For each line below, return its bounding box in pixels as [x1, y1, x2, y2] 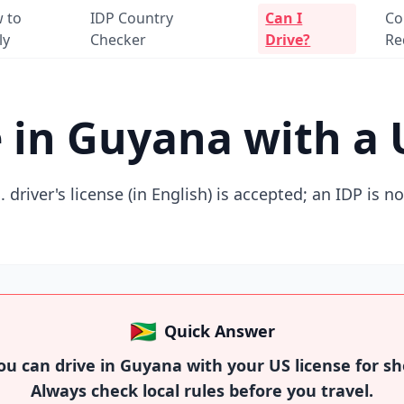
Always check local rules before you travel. [31, 380, 373, 401]
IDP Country [89, 8, 173, 28]
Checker [89, 30, 146, 50]
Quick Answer [163, 320, 275, 342]
